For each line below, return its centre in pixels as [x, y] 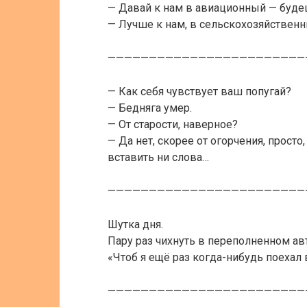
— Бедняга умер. [150, 108]
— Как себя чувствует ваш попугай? [199, 91]
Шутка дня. [135, 224]
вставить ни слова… [158, 157]
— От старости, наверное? [173, 124]
